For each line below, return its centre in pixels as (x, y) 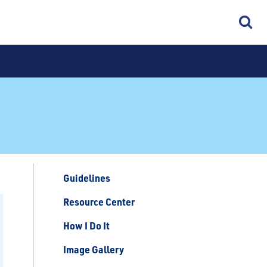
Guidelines (87, 178)
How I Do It (86, 226)
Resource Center (99, 202)
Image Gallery (94, 249)
